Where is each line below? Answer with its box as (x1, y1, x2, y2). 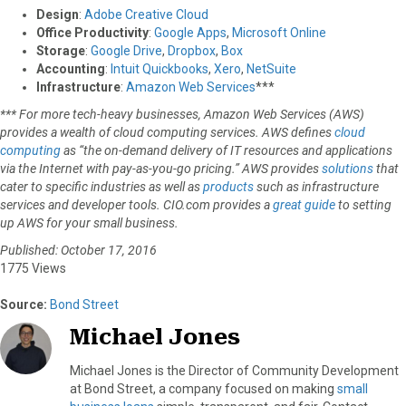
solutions (322, 160, 373, 176)
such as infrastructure (256, 179, 379, 194)
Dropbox (168, 43, 216, 58)
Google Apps (154, 24, 227, 40)
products (203, 179, 254, 194)
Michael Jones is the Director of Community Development (70, 362, 399, 378)
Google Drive (91, 43, 162, 58)
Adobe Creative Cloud (84, 6, 208, 22)
